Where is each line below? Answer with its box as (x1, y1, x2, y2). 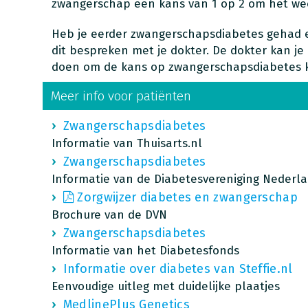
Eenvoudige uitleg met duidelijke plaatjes (51, 279, 280, 294)
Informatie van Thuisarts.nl (51, 136, 202, 151)
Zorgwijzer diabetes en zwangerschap (77, 190, 298, 205)
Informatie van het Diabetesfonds (51, 243, 239, 258)
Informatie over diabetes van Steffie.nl (63, 261, 293, 276)
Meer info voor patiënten (50, 88, 191, 104)
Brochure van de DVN (51, 208, 167, 222)
